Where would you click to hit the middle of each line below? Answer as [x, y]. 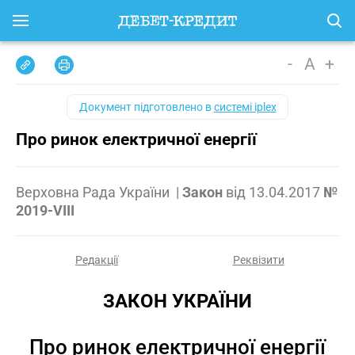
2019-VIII [45, 210]
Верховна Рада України [94, 192]
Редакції [97, 260]
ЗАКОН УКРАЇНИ [177, 301]
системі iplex [245, 107]
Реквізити [258, 260]
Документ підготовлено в [146, 107]
